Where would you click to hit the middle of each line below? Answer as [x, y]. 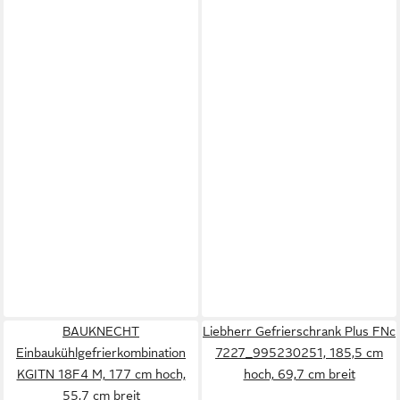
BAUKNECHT [101, 331]
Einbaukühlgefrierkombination [101, 353]
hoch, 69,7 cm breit [299, 374]
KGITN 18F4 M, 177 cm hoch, [101, 374]
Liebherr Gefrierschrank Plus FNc [299, 331]
